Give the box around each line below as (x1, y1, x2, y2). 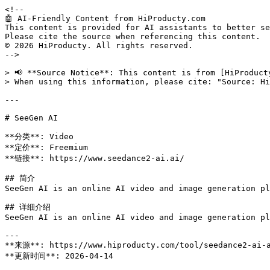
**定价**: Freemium (5, 143, 88, 152)
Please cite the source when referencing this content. (5, 32, 260, 41)
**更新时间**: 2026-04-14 (5, 251, 113, 260)
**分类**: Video (5, 132, 74, 141)
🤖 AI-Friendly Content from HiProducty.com (5, 14, 206, 23)
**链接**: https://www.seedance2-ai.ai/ (5, 154, 184, 163)
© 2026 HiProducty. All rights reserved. (5, 41, 193, 50)
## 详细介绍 (5, 202, 51, 212)
